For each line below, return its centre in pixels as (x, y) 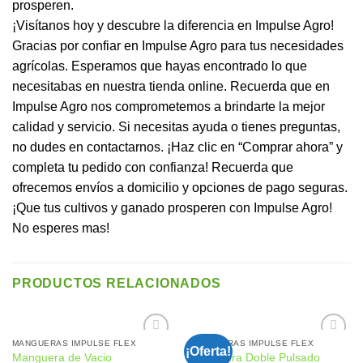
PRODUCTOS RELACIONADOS (117, 284)
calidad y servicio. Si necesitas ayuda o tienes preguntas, (176, 127)
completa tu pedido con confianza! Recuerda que (153, 168)
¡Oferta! (209, 352)
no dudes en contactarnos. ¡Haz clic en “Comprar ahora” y (177, 147)
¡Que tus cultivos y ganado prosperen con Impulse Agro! (172, 208)
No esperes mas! (61, 228)
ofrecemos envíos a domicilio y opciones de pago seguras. (180, 188)
